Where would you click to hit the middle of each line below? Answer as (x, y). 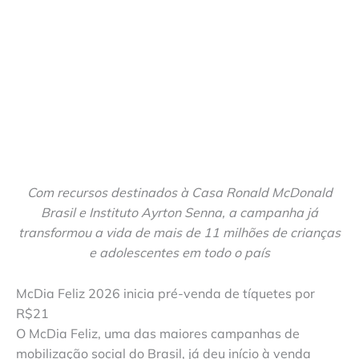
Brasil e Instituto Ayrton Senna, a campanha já (179, 213)
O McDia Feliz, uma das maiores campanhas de (158, 333)
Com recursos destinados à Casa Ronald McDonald (179, 193)
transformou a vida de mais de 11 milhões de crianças (179, 233)
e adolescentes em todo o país (179, 253)
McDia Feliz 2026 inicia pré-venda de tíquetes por (165, 293)
